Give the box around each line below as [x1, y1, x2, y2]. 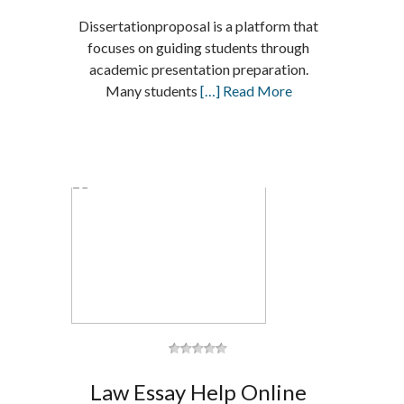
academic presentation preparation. [88, 60, 308, 78]
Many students [105, 82, 200, 99]
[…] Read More [199, 82, 292, 99]
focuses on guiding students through [87, 39, 310, 56]
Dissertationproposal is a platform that [78, 17, 319, 34]
